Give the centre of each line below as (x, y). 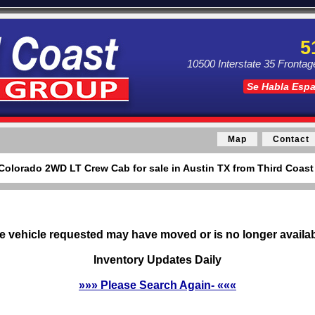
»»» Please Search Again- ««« (157, 285)
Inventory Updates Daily (157, 260)
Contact (291, 139)
